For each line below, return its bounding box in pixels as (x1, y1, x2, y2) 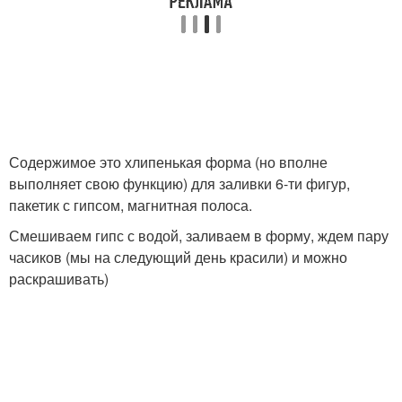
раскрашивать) (9, 268, 109, 290)
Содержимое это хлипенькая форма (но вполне (9, 152, 328, 173)
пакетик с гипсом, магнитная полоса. (9, 195, 252, 216)
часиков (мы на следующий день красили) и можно (9, 247, 347, 268)
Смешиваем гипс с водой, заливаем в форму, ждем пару (9, 225, 389, 247)
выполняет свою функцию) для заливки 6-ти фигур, (9, 173, 350, 195)
